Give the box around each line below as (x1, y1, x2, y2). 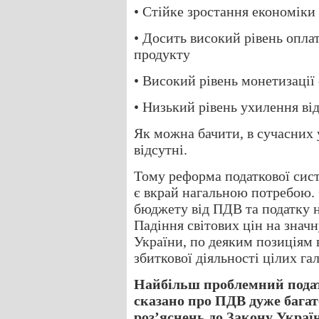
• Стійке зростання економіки (134, 4, 315, 19)
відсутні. (134, 142, 187, 157)
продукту (134, 46, 190, 62)
